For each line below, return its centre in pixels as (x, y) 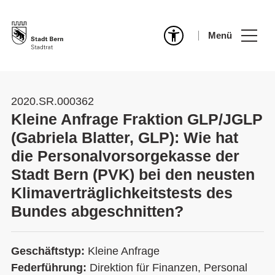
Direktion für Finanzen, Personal (168, 268)
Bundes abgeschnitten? (97, 211)
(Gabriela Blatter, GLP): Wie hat (125, 137)
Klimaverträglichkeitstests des (122, 193)
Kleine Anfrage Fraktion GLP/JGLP (137, 119)
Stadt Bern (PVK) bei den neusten (133, 174)
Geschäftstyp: (49, 251)
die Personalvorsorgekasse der (125, 156)
